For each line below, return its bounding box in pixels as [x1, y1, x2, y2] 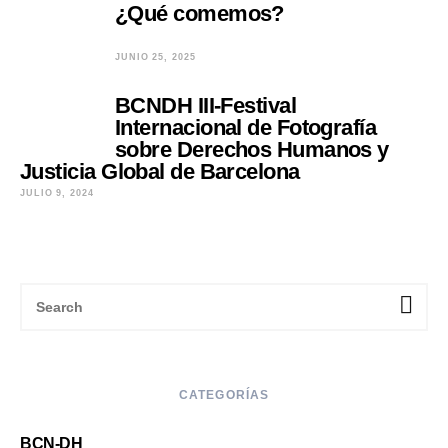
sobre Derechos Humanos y [115, 137, 389, 162]
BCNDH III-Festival [115, 93, 297, 118]
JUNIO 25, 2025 [115, 52, 196, 62]
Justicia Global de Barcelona [20, 159, 300, 184]
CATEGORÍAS [178, 388, 270, 402]
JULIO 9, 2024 [20, 188, 94, 198]
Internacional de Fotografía [115, 115, 377, 140]
